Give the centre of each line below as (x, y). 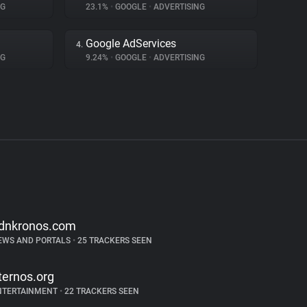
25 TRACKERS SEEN (113, 241)
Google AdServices (131, 44)
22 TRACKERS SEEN (100, 291)
